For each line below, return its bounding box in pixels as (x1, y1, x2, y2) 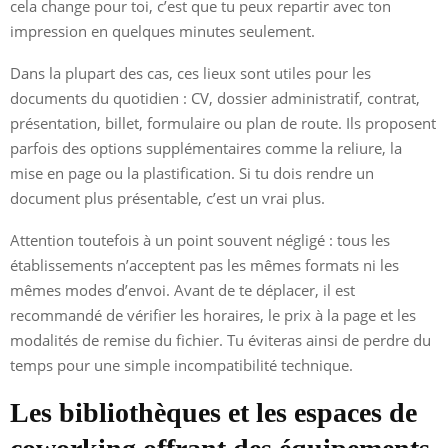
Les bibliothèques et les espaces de (10, 396, 417, 428)
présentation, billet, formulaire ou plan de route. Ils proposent (10, 112, 436, 133)
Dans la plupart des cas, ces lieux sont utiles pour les (10, 62, 371, 83)
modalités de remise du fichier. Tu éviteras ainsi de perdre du (10, 329, 431, 350)
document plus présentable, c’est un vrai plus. (10, 187, 325, 208)
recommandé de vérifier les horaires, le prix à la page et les (10, 304, 416, 325)
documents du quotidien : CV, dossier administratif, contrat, (10, 87, 420, 108)
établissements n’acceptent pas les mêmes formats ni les (10, 254, 399, 275)
